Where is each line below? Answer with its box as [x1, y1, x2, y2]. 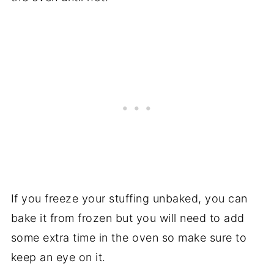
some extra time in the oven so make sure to [10, 231, 247, 244]
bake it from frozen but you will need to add [10, 211, 245, 224]
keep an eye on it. [10, 250, 106, 264]
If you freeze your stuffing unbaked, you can [10, 191, 248, 205]
